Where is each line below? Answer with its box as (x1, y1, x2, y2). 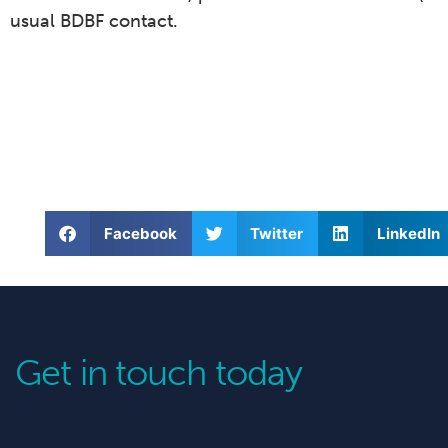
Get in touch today (15, 351, 302, 395)
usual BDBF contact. (10, 10, 178, 33)
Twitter (250, 223, 304, 243)
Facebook (103, 223, 177, 243)
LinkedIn (376, 223, 440, 243)
